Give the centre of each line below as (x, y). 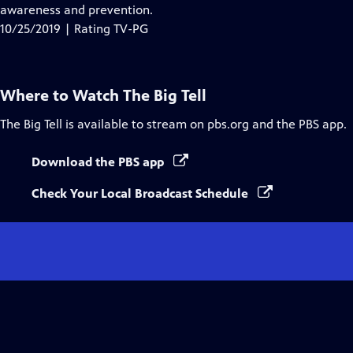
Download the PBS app (99, 162)
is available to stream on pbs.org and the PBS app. (204, 124)
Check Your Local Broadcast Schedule (141, 193)
